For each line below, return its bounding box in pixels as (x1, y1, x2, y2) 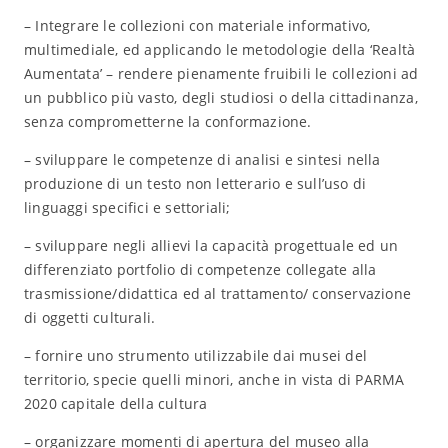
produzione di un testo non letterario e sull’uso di (23, 174, 367, 193)
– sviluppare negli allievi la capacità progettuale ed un (23, 236, 399, 255)
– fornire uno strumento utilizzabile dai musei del (23, 346, 367, 365)
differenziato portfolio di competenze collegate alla (23, 260, 377, 279)
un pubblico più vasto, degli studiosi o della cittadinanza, (23, 88, 418, 107)
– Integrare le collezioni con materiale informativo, (23, 16, 371, 35)
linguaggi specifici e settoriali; (23, 198, 231, 217)
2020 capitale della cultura (23, 394, 208, 413)
